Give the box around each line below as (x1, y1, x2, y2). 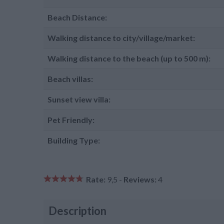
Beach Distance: (47, 12, 107, 22)
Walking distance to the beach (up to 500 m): (47, 53, 210, 63)
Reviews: (123, 174, 156, 184)
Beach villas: (47, 74, 93, 83)
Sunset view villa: (47, 94, 110, 104)
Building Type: (47, 135, 100, 145)
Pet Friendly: (47, 115, 94, 124)
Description (48, 204, 106, 217)
